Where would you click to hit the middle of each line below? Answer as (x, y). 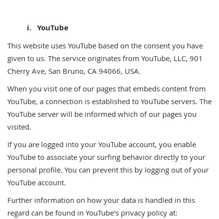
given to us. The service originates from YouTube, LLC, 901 (105, 58)
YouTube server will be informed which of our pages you (102, 114)
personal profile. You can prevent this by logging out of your (108, 170)
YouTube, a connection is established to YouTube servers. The (109, 101)
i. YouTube (38, 28)
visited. (19, 127)
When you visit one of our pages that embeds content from (107, 88)
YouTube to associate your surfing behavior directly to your (106, 157)
